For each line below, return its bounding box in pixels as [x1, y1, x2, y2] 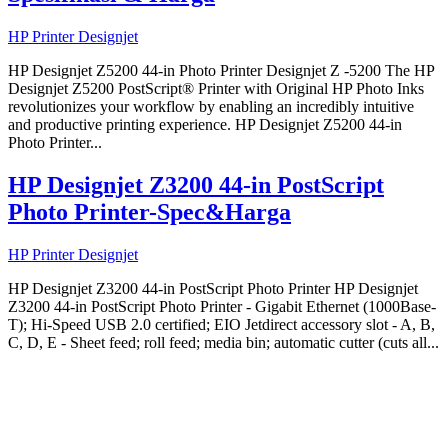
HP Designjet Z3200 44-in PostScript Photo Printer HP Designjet [8, 280, 418, 297]
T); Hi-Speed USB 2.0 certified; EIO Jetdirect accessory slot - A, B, [8, 316, 435, 333]
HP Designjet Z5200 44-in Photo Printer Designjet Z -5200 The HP [8, 62, 434, 80]
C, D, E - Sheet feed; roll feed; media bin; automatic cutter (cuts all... [8, 334, 439, 351]
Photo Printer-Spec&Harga [8, 199, 291, 226]
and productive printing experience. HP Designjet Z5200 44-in [8, 116, 402, 134]
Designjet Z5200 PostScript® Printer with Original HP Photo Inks [8, 80, 424, 98]
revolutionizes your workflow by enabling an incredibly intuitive [8, 98, 414, 116]
